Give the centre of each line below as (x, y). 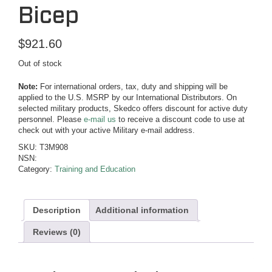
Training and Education (95, 169)
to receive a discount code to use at (180, 120)
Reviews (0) (57, 232)
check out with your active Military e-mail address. (107, 131)
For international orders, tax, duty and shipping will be (133, 87)
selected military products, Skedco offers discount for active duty (133, 109)
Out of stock (40, 64)
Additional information (142, 210)
